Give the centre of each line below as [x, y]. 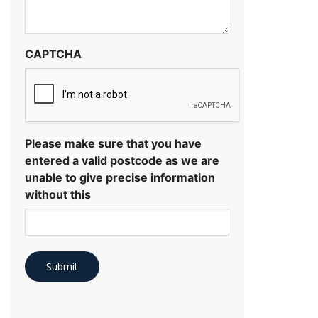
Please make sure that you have [113, 143]
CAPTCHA [53, 54]
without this [58, 194]
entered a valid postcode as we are [122, 160]
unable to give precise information [120, 177]
